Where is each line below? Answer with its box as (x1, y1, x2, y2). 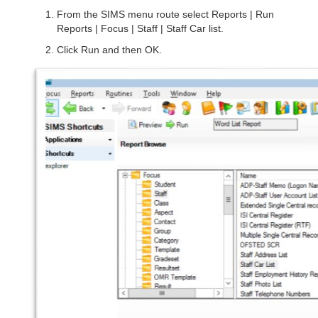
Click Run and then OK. (57, 44, 162, 55)
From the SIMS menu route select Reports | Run (57, 9, 274, 20)
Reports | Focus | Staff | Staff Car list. (57, 23, 224, 34)
